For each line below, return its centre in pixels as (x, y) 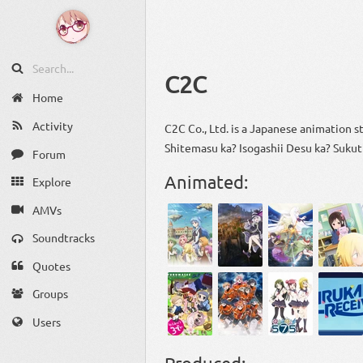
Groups (50, 294)
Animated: (207, 182)
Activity (52, 126)
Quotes (51, 265)
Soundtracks (63, 238)
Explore (51, 182)
